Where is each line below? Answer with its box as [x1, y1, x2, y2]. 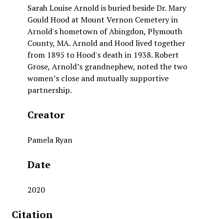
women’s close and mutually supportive [27, 73, 169, 84]
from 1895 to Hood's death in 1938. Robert [27, 49, 179, 61]
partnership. [27, 85, 72, 96]
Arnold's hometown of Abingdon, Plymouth [27, 26, 182, 37]
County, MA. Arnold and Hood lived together [27, 38, 185, 49]
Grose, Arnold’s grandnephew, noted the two [27, 61, 187, 72]
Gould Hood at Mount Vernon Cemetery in [27, 14, 178, 25]
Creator [27, 108, 65, 122]
